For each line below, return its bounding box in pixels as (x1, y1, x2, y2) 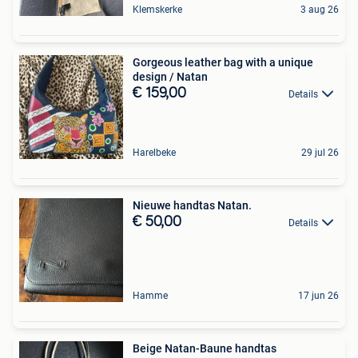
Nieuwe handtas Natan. (133, 199, 252, 212)
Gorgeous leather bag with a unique (133, 56, 313, 69)
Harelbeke (133, 147, 176, 158)
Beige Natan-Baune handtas (133, 342, 276, 355)
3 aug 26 (300, 4, 339, 15)
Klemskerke (133, 4, 182, 15)
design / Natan (133, 70, 208, 83)
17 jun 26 (298, 290, 339, 301)
